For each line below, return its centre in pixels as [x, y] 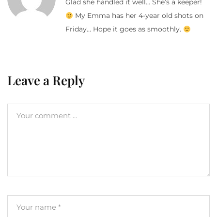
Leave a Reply [46, 80]
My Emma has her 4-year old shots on [138, 16]
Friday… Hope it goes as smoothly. [124, 29]
